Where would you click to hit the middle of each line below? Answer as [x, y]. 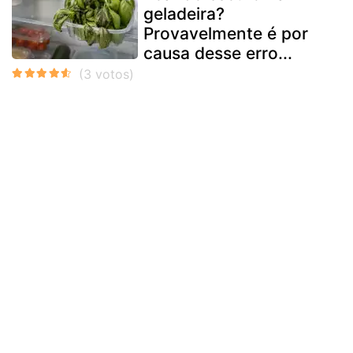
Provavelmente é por [226, 33]
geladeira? [184, 13]
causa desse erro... [218, 53]
